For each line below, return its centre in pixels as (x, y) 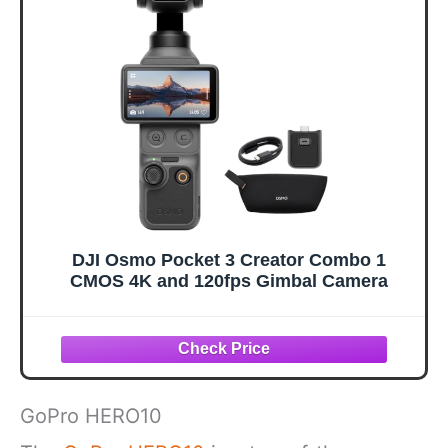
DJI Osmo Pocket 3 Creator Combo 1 (229, 259)
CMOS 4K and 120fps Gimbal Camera (229, 280)
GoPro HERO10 (91, 416)
